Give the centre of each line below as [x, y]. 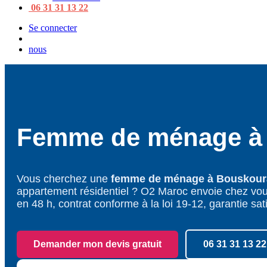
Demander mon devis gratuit [97, 244]
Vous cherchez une [64, 178]
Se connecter [53, 27]
